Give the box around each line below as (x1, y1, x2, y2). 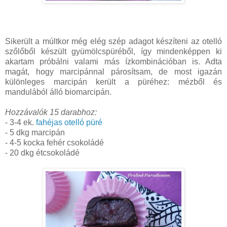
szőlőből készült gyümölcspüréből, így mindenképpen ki (5, 47, 222, 56)
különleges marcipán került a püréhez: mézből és (5, 78, 222, 87)
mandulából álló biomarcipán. (5, 88, 111, 97)
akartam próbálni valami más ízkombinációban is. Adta (5, 57, 222, 66)
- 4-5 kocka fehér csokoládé (5, 138, 104, 147)
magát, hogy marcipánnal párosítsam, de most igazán (5, 67, 222, 77)
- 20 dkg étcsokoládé (5, 148, 80, 158)
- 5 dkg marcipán (5, 128, 65, 137)
